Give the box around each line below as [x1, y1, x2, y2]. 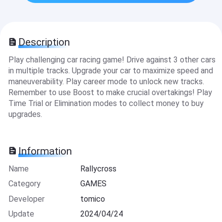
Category [8, 179, 41, 189]
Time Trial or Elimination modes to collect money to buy [8, 99, 204, 109]
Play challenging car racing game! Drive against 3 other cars [8, 55, 216, 65]
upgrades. [8, 110, 42, 119]
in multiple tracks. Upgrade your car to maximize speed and [8, 66, 213, 76]
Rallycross [80, 164, 117, 173]
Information [18, 145, 72, 157]
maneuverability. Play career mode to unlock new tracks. [8, 77, 204, 87]
